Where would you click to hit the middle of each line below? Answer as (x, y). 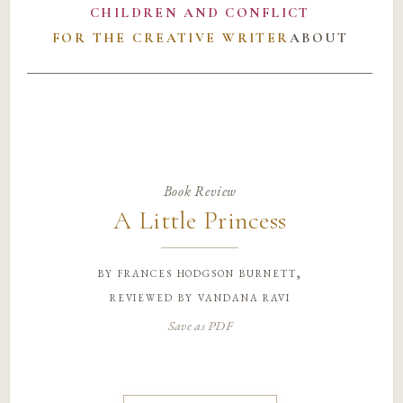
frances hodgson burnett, (210, 272)
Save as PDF (200, 325)
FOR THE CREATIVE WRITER (170, 38)
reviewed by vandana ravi (200, 296)
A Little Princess (200, 221)
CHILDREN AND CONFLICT (200, 13)
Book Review (200, 191)
